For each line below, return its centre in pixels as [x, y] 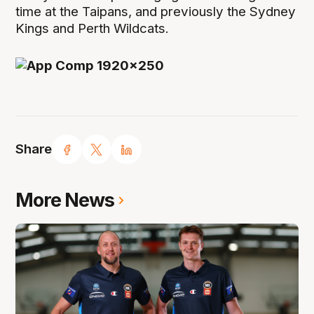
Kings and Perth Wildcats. [93, 28]
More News [65, 200]
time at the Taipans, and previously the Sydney [156, 11]
